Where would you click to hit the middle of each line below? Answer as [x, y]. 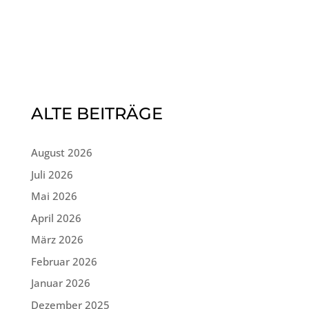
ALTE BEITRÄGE [97, 113]
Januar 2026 [60, 283]
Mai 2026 [54, 196]
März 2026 [57, 239]
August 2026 [61, 152]
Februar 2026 [64, 261]
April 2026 [56, 218]
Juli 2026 [52, 174]
